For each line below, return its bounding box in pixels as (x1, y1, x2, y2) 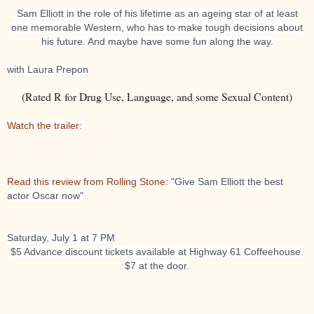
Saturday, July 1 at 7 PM (7, 231, 115, 243)
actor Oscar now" (7, 189, 83, 201)
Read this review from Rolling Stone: (7, 175, 168, 187)
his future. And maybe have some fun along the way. (41, 35, 273, 47)
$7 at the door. (125, 259, 189, 271)
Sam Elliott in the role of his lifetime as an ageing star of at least (16, 7, 298, 19)
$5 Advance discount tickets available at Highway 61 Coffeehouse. (11, 245, 303, 257)
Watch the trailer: (7, 119, 85, 131)
